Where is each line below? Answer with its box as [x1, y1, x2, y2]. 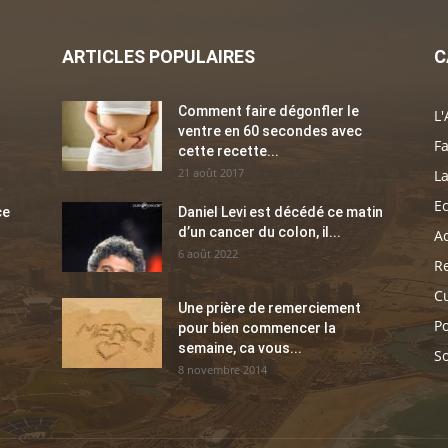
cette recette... [178, 143, 279, 160]
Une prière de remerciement [178, 300, 361, 317]
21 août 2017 [178, 165, 244, 181]
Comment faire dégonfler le [178, 103, 359, 120]
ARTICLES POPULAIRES [62, 46, 255, 68]
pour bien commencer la [178, 320, 336, 337]
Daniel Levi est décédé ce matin [178, 204, 383, 221]
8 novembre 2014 [178, 362, 267, 378]
